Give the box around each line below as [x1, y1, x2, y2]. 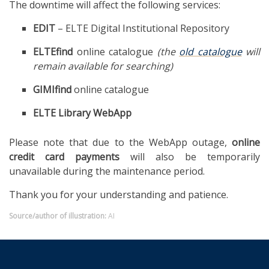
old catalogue [179, 44, 242, 58]
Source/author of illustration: [9, 210, 106, 221]
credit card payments [9, 150, 119, 163]
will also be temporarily [119, 150, 260, 163]
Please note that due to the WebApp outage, [9, 135, 232, 149]
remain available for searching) [33, 59, 173, 73]
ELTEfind [33, 44, 73, 58]
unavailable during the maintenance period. [9, 164, 205, 178]
